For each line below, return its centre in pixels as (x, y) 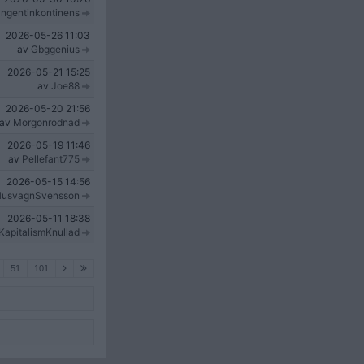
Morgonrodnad (46, 122)
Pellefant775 (51, 159)
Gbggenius (55, 49)
